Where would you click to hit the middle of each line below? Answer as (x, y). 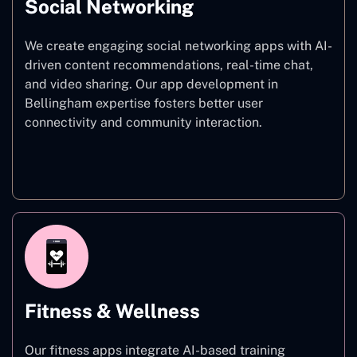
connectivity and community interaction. (143, 122)
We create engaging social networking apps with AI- (178, 45)
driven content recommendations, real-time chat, (169, 65)
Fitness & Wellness (112, 310)
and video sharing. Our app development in (151, 84)
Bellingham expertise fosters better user (144, 103)
